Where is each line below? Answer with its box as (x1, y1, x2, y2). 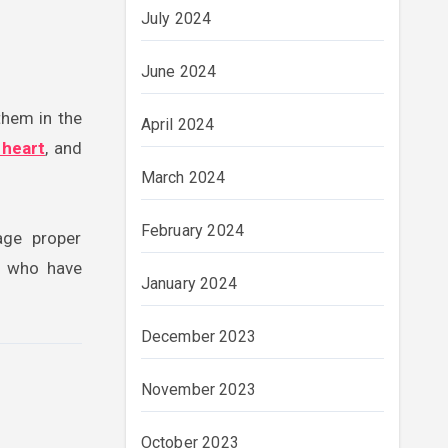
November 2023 (140, 380, 257, 399)
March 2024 (140, 168, 226, 187)
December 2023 (140, 327, 257, 346)
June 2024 (140, 62, 217, 81)
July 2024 (140, 9, 212, 28)
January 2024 (140, 274, 237, 293)
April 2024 (140, 115, 215, 134)
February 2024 (140, 221, 245, 240)
